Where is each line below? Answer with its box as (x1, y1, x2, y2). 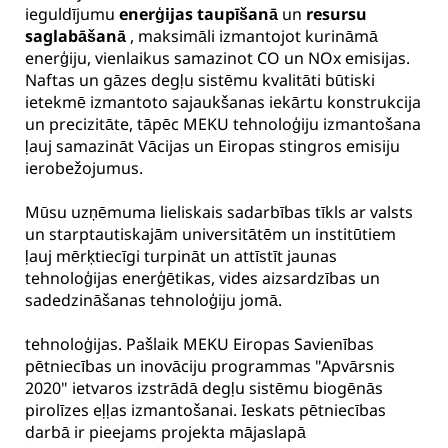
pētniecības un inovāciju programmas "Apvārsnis (25, 355, 395, 377)
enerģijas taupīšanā (119, 3, 282, 25)
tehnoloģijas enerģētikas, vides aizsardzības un (25, 267, 380, 289)
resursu (306, 3, 367, 25)
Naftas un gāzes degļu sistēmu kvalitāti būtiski (25, 69, 375, 91)
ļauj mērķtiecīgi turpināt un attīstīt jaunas (25, 245, 337, 267)
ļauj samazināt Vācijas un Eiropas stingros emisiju (25, 135, 400, 157)
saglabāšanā (25, 25, 130, 47)
